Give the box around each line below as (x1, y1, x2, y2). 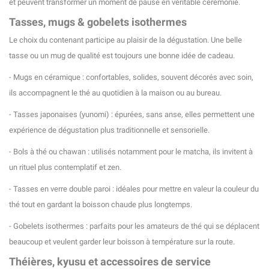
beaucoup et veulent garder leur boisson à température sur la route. (9, 237, 235, 247)
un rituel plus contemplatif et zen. (9, 163, 121, 172)
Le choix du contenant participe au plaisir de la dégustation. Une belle (9, 35, 242, 45)
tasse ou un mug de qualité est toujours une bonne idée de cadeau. (9, 51, 235, 61)
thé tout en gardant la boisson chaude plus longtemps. (9, 200, 192, 210)
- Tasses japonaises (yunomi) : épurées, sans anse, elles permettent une (9, 110, 255, 119)
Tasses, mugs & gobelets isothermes (9, 16, 187, 29)
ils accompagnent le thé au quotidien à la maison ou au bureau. (9, 88, 222, 98)
